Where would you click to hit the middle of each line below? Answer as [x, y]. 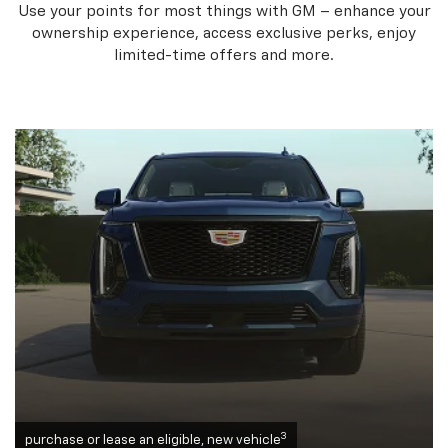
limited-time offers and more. [224, 56]
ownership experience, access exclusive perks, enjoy [224, 34]
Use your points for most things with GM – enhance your [224, 12]
